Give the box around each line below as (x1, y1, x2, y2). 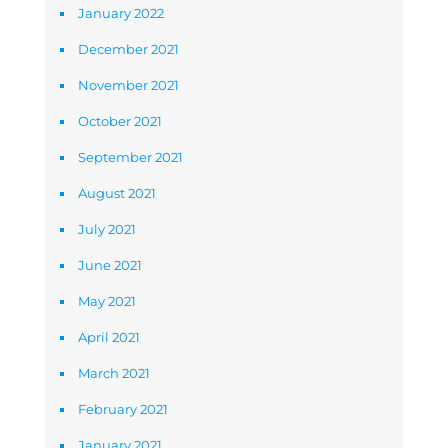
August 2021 (78, 185, 156, 202)
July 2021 (78, 221, 136, 238)
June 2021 (78, 257, 142, 274)
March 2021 (78, 365, 150, 382)
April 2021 (78, 329, 140, 346)
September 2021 (78, 149, 183, 166)
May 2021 (78, 293, 136, 310)
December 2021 (78, 41, 179, 58)
